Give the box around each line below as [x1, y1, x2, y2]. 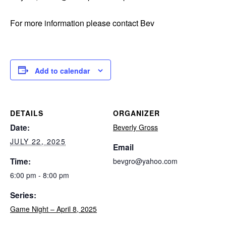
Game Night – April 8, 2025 [10, 204, 97, 214]
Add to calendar [35, 66, 90, 76]
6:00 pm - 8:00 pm [10, 170, 69, 181]
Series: [10, 190, 36, 201]
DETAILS [10, 108, 43, 119]
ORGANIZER [113, 108, 160, 119]
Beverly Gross [113, 122, 158, 133]
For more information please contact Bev [10, 17, 154, 29]
